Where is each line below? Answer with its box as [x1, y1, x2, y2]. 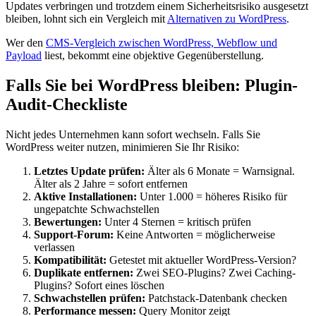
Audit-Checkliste [6, 95, 128, 114]
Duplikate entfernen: [34, 266, 133, 279]
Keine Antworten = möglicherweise [114, 228, 275, 241]
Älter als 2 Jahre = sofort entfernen [34, 177, 188, 190]
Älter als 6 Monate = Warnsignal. [145, 164, 295, 177]
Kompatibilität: [34, 253, 107, 266]
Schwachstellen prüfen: [34, 291, 145, 304]
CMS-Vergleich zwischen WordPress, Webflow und [46, 37, 277, 49]
